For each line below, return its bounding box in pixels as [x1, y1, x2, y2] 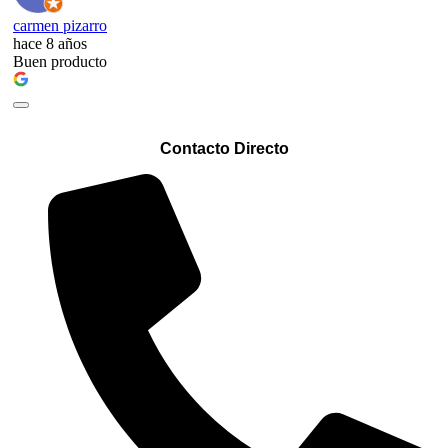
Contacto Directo [159, 140, 289, 158]
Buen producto [13, 52, 107, 70]
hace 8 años [13, 34, 87, 52]
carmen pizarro [13, 16, 107, 34]
